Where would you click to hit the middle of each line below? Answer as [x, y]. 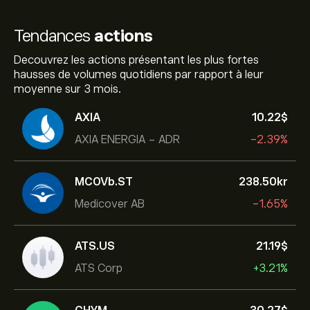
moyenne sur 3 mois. [67, 89]
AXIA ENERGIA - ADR [127, 139]
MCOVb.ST [104, 182]
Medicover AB [110, 204]
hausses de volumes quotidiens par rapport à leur [139, 75]
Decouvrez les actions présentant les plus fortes [136, 60]
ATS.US [95, 246]
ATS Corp [99, 268]
